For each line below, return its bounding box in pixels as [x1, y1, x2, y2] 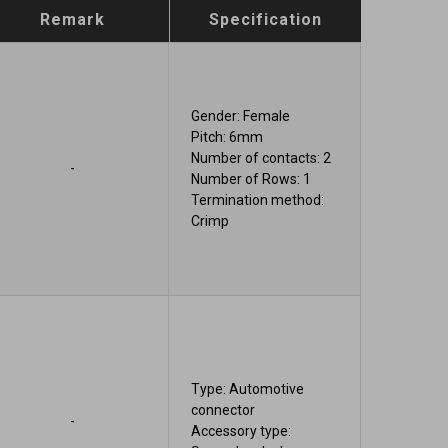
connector [191, 402, 256, 419]
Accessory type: [191, 423, 292, 440]
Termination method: [191, 191, 325, 208]
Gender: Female [191, 107, 291, 124]
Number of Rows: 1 [191, 170, 312, 187]
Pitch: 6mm [191, 128, 264, 145]
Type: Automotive [191, 381, 305, 398]
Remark [40, 10, 106, 29]
